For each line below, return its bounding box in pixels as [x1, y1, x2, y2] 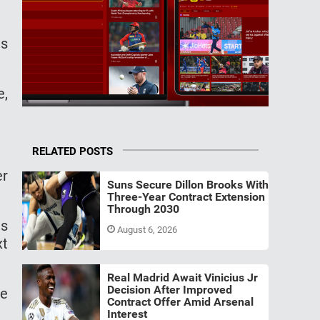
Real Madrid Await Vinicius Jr [106, 270, 258, 284]
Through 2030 [106, 201, 179, 216]
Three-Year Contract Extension [106, 189, 265, 204]
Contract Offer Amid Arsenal [106, 294, 254, 309]
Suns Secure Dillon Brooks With [106, 177, 269, 191]
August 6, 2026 [114, 224, 181, 235]
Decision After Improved [106, 282, 232, 296]
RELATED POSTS [32, 144, 113, 158]
